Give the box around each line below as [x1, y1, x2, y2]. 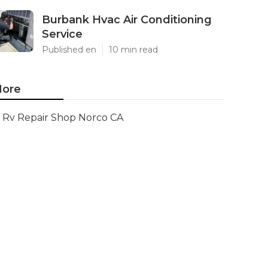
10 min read [109, 44, 158, 55]
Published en [42, 44, 96, 55]
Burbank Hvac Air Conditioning [42, 13, 212, 26]
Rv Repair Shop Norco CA [2, 112, 123, 123]
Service [42, 28, 83, 41]
